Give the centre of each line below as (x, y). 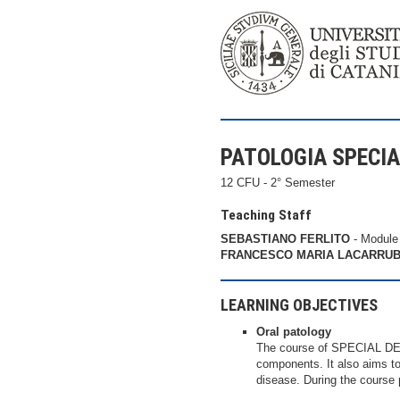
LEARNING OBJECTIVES (299, 304)
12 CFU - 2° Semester (278, 182)
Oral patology (294, 332)
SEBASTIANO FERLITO (285, 238)
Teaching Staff (266, 215)
